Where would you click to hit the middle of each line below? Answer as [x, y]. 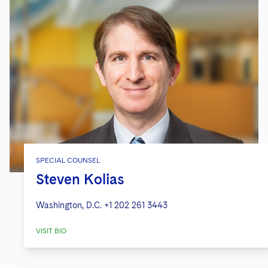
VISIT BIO [51, 231]
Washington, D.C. [69, 205]
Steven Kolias [80, 179]
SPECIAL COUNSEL [68, 160]
